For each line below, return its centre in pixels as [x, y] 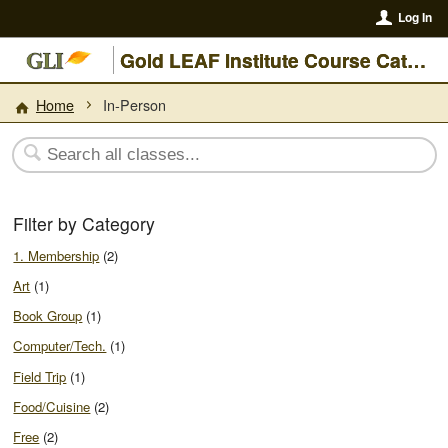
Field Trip [40, 376]
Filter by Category [84, 224]
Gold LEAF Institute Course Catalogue [417, 60]
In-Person [135, 104]
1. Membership [56, 255]
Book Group [48, 316]
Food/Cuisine [52, 406]
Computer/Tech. [60, 346]
